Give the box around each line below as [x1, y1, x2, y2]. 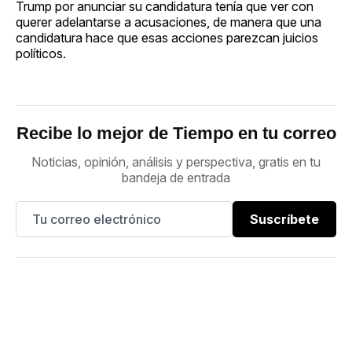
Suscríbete [250, 211, 319, 227]
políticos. [16, 45, 66, 61]
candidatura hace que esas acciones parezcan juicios [16, 29, 318, 46]
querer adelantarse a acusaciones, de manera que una [16, 13, 321, 30]
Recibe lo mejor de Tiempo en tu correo [16, 123, 336, 143]
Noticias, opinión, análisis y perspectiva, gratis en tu [31, 153, 321, 170]
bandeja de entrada [122, 169, 230, 185]
